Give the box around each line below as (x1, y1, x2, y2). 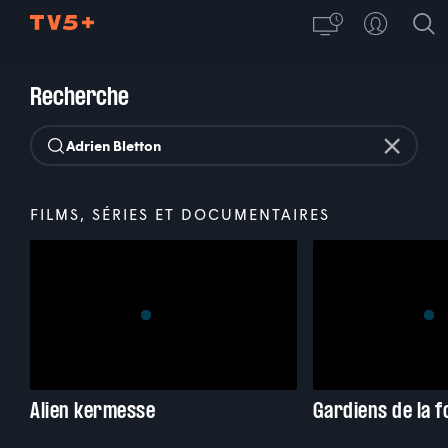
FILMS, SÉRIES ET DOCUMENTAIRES (30, 205, 330, 223)
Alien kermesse (30, 397, 155, 425)
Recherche (30, 81, 129, 112)
